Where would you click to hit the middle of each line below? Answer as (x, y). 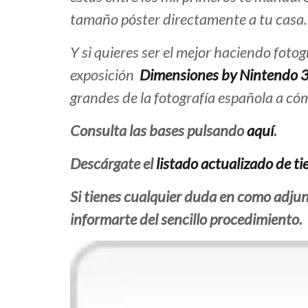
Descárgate (107, 164)
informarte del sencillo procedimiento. (186, 219)
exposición (103, 75)
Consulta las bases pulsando (158, 131)
